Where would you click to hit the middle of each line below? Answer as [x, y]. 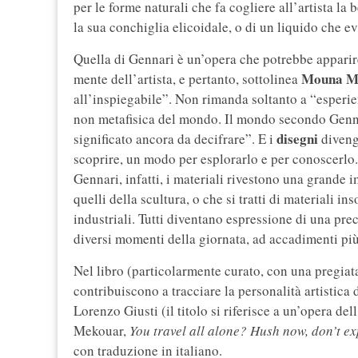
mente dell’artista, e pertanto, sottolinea [187, 79]
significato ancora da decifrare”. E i [175, 139]
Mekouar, [101, 331]
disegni [297, 139]
